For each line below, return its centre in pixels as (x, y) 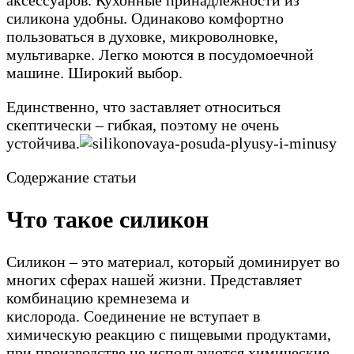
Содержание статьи (72, 177)
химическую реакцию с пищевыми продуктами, (169, 334)
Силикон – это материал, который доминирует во (173, 261)
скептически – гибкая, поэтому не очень (143, 124)
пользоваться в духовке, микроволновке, (142, 36)
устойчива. (43, 143)
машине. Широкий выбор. (94, 72)
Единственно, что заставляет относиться (143, 106)
